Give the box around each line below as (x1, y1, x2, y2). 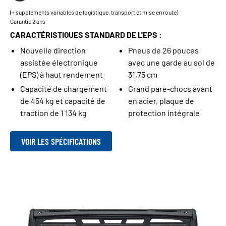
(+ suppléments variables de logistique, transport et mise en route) (10, 8, 178, 16)
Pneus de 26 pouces (128, 45, 199, 55)
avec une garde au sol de (128, 57, 215, 67)
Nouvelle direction (20, 45, 86, 55)
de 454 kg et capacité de (20, 95, 105, 105)
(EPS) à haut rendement (20, 69, 103, 79)
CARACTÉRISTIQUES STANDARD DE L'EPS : (10, 29, 162, 39)
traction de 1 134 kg (20, 107, 88, 118)
